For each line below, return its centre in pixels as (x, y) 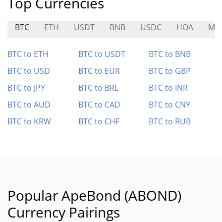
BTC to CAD (99, 105)
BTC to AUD (29, 105)
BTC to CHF (99, 121)
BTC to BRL (98, 88)
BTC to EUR (99, 71)
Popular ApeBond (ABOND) (94, 195)
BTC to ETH (28, 54)
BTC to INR (168, 88)
